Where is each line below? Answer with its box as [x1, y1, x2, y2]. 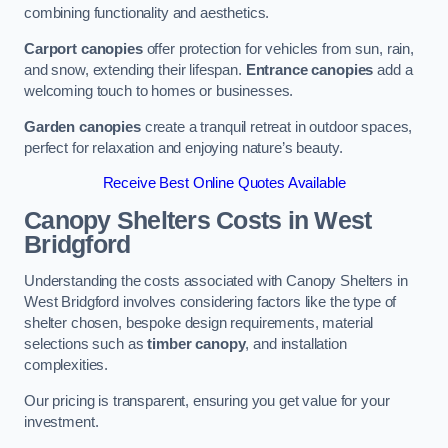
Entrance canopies [245, 62, 374, 78]
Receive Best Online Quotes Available [102, 175, 346, 192]
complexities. [24, 357, 109, 374]
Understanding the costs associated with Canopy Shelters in [24, 273, 408, 290]
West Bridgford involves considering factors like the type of [24, 294, 397, 311]
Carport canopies [24, 41, 143, 57]
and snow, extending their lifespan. [24, 62, 246, 78]
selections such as [24, 336, 148, 353]
